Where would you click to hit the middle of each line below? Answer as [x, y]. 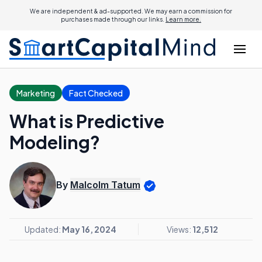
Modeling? [55, 142]
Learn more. [183, 19]
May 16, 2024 [89, 229]
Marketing [36, 93]
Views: [179, 229]
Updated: [43, 229]
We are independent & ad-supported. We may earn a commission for [131, 11]
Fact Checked [96, 93]
